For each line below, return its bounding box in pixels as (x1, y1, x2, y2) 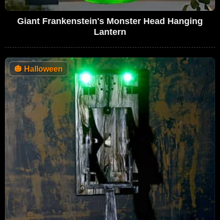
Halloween (22, 64, 63, 73)
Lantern (94, 27, 126, 37)
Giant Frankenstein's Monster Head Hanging (17, 16, 203, 26)
